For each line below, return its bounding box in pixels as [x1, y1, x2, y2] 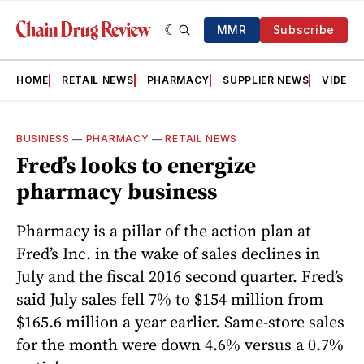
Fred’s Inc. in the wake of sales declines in [16, 241, 320, 265]
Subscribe [272, 23, 335, 37]
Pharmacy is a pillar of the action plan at [16, 219, 311, 242]
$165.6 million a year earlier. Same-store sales [16, 310, 344, 333]
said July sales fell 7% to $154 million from [16, 287, 323, 310]
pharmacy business [16, 175, 217, 206]
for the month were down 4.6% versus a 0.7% [16, 332, 344, 356]
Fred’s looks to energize [16, 149, 256, 180]
